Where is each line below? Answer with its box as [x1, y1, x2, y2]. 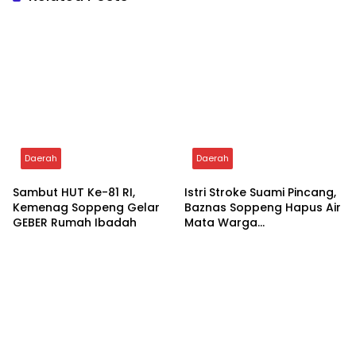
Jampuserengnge [184, 229, 288, 246]
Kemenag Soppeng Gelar [13, 199, 160, 215]
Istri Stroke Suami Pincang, [184, 184, 336, 200]
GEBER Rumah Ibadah [13, 214, 137, 230]
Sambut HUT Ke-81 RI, [13, 184, 135, 200]
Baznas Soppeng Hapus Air [184, 199, 341, 215]
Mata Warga [184, 214, 257, 230]
